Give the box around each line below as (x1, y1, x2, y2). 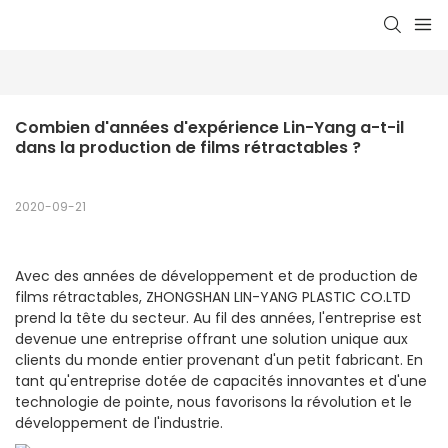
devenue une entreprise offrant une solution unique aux (15, 329, 408, 350)
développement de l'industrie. (15, 413, 223, 434)
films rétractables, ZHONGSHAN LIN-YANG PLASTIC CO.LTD (15, 287, 411, 308)
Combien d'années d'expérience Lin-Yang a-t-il (15, 116, 404, 140)
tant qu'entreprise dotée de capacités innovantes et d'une (15, 371, 427, 392)
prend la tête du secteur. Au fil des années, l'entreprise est (15, 308, 422, 329)
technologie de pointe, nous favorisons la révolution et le (15, 392, 412, 413)
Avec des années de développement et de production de (15, 266, 418, 287)
